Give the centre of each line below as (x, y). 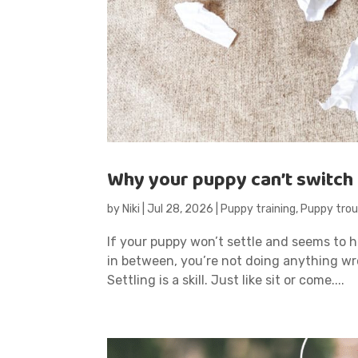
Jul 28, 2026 (181, 209)
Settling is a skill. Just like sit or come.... (226, 280)
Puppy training (259, 209)
